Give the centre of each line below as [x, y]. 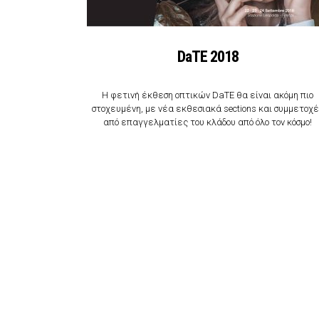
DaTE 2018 [208, 56]
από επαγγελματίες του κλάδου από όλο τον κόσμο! [208, 122]
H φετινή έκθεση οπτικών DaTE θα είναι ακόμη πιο [208, 95]
